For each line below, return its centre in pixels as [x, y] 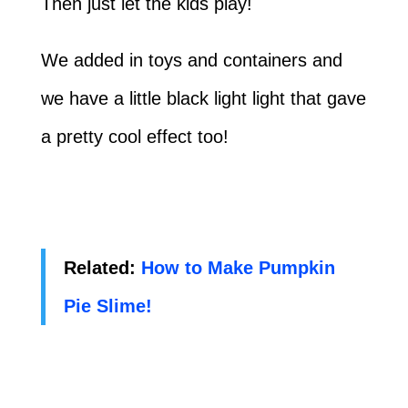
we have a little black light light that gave [203, 98]
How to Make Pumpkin [238, 267]
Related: [102, 267]
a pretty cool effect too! [134, 136]
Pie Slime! [107, 306]
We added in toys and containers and [191, 60]
